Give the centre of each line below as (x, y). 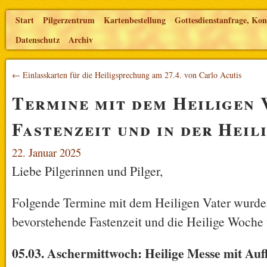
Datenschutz (38, 40)
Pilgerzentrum (69, 20)
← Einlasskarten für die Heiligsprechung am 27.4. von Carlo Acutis (127, 75)
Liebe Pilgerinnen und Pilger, (87, 171)
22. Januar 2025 (46, 152)
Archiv (81, 40)
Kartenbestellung (135, 20)
